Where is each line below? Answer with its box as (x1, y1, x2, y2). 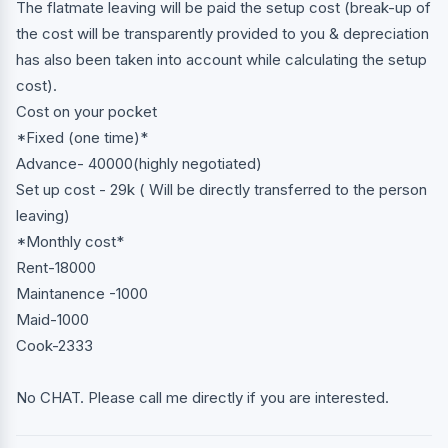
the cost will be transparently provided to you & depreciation (16, 23, 429, 43)
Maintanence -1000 (16, 283, 148, 303)
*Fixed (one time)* (16, 127, 148, 147)
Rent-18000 (16, 257, 96, 277)
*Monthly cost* (16, 231, 124, 251)
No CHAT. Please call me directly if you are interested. (16, 387, 389, 407)
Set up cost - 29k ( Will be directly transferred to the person (16, 179, 427, 199)
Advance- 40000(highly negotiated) (16, 153, 262, 173)
